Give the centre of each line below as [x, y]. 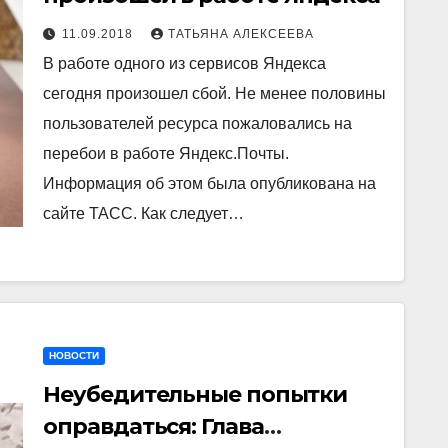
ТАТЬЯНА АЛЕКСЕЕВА [241, 34]
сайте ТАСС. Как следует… [144, 213]
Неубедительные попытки [195, 394]
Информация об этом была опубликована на [210, 183]
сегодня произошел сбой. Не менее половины [215, 93]
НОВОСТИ [74, 355]
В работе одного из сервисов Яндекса [185, 63]
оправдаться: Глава [153, 426]
